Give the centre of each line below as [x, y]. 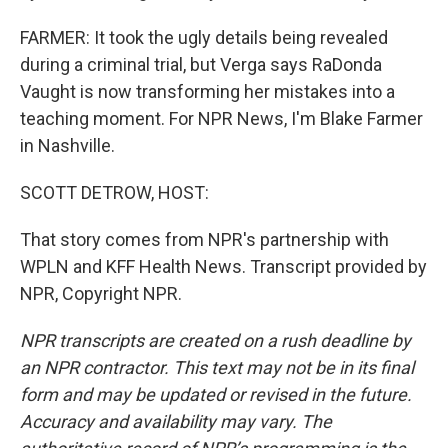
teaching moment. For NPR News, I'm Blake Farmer [221, 118]
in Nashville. [67, 145]
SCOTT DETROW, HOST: [114, 192]
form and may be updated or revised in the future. [216, 394]
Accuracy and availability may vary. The [176, 421]
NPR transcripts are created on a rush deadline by [215, 340]
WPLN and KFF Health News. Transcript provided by [223, 266]
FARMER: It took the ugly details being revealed [204, 37]
